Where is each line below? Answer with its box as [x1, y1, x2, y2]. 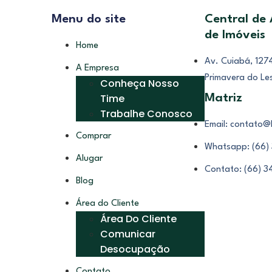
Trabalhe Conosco [100, 106, 192, 121]
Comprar [75, 131, 111, 141]
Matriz [205, 92, 243, 104]
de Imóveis [205, 29, 266, 41]
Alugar [75, 154, 103, 163]
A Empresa [75, 63, 119, 73]
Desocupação [100, 242, 170, 256]
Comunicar [100, 226, 155, 241]
